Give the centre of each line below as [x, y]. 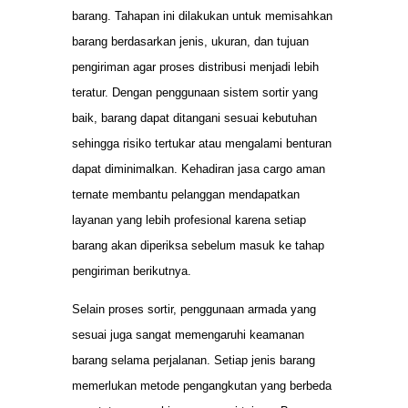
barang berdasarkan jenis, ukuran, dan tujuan [190, 41]
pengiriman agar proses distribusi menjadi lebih [195, 66]
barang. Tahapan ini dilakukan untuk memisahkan [202, 15]
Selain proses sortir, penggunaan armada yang [194, 310]
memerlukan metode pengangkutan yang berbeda [202, 386]
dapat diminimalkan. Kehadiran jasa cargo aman [199, 168]
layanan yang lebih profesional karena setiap [189, 219]
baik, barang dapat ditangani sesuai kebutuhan [194, 117]
